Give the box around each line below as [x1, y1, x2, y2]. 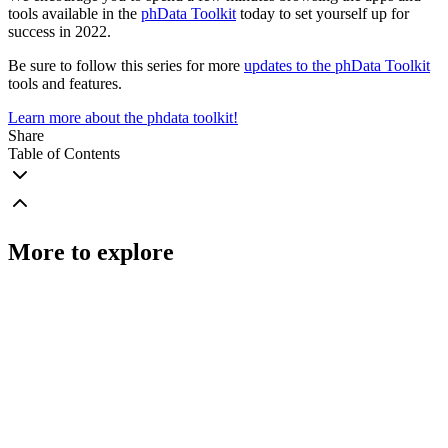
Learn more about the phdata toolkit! [8, 109, 238, 127]
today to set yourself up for [236, 5, 409, 23]
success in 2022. [8, 23, 115, 41]
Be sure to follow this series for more [8, 57, 244, 75]
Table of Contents [8, 145, 120, 163]
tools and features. [8, 75, 126, 93]
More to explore [8, 239, 174, 266]
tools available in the [8, 5, 141, 23]
